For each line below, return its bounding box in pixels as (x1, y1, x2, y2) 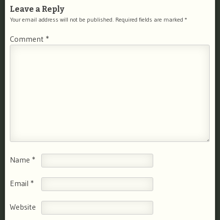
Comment (10, 33, 46, 44)
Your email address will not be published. (10, 15, 114, 23)
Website (10, 201, 36, 212)
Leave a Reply (10, 4, 64, 14)
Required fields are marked (115, 15, 185, 23)
